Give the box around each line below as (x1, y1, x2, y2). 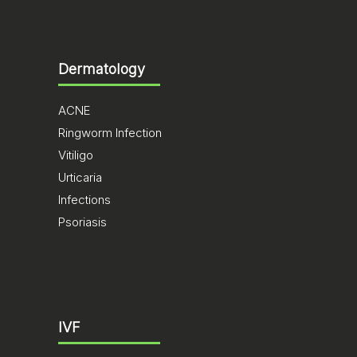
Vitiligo (58, 147, 93, 163)
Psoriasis (58, 214, 107, 229)
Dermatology (58, 61, 145, 77)
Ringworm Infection (58, 125, 162, 140)
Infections (58, 192, 111, 207)
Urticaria (58, 170, 102, 185)
